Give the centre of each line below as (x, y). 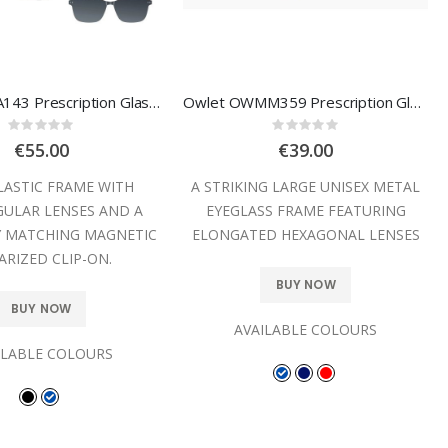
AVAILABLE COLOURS (306, 329)
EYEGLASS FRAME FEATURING (305, 210)
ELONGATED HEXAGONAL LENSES (305, 234)
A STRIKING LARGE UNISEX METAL (306, 186)
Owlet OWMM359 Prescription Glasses (416, 101)
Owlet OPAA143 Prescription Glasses (155, 101)
